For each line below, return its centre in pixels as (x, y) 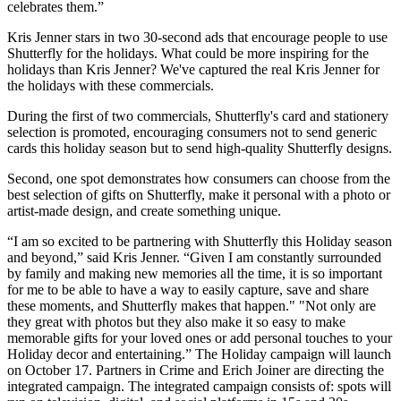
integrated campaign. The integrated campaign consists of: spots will (199, 387)
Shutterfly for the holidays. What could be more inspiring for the (188, 54)
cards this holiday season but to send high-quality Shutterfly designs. (200, 149)
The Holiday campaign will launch (293, 354)
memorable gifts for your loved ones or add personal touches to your (200, 338)
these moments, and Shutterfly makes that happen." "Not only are (192, 306)
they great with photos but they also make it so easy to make (176, 322)
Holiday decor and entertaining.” (101, 354)
